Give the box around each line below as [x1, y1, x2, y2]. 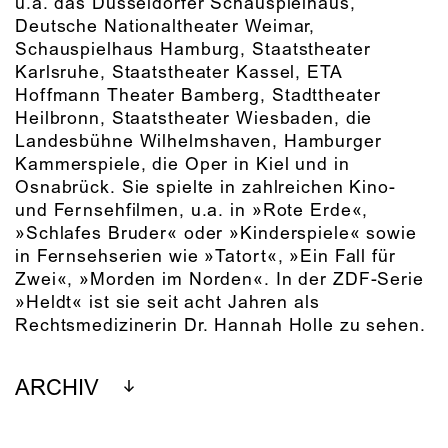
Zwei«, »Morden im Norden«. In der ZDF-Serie [15, 268, 424, 291]
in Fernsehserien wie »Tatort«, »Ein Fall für [15, 245, 396, 268]
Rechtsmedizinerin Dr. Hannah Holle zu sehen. [15, 314, 426, 337]
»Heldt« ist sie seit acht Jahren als [15, 291, 320, 314]
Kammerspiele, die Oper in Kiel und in [15, 153, 350, 176]
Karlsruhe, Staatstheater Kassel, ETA [15, 61, 343, 84]
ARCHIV [15, 374, 99, 402]
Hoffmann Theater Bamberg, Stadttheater [15, 84, 381, 107]
